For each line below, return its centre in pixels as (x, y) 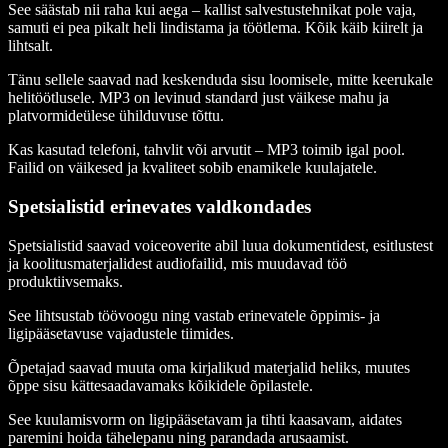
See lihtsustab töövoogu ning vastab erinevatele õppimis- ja (194, 315)
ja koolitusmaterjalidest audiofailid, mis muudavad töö (177, 263)
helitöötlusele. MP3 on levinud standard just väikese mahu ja (198, 98)
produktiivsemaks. (65, 281)
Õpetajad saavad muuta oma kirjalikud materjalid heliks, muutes (209, 367)
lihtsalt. (32, 46)
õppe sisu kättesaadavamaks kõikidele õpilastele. (160, 385)
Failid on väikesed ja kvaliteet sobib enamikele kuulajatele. (194, 168)
